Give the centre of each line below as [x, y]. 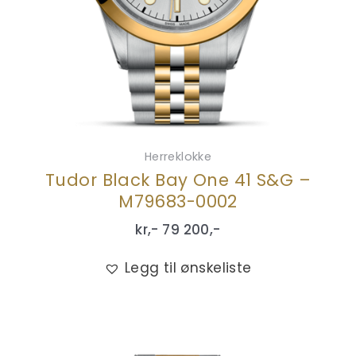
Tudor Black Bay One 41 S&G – [178, 180]
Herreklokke [178, 156]
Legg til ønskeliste [188, 268]
